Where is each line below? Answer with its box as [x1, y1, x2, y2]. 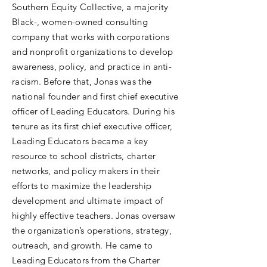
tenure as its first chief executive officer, [12, 120, 173, 132]
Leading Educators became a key [12, 135, 148, 147]
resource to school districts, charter [12, 150, 156, 162]
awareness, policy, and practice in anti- [12, 61, 172, 72]
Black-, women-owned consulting [12, 16, 148, 27]
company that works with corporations [12, 31, 169, 42]
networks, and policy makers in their [12, 165, 160, 176]
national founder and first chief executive [12, 91, 179, 102]
